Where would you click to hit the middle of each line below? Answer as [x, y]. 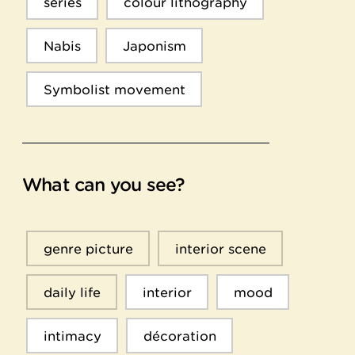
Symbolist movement [114, 89]
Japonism [154, 46]
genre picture [88, 248]
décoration [179, 336]
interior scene [220, 248]
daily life [72, 292]
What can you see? [104, 185]
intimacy [72, 336]
